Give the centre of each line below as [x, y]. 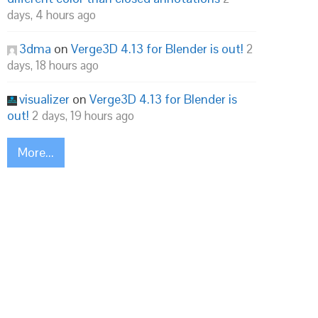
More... [36, 152]
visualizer [44, 99]
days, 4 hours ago [51, 15]
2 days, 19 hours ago [83, 116]
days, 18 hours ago [53, 65]
